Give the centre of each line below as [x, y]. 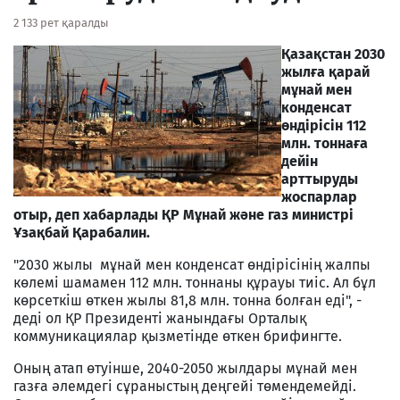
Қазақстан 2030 [333, 54]
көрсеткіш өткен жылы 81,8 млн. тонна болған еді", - [187, 300]
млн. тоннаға [325, 143]
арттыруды [320, 179]
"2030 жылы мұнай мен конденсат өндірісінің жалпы [192, 264]
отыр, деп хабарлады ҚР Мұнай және [141, 214]
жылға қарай [325, 71]
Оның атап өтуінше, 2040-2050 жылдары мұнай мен [185, 368]
